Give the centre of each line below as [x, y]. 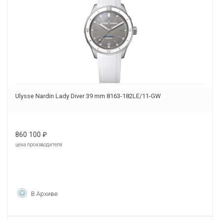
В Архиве [44, 193]
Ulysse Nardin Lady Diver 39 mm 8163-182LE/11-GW [88, 96]
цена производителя [39, 144]
